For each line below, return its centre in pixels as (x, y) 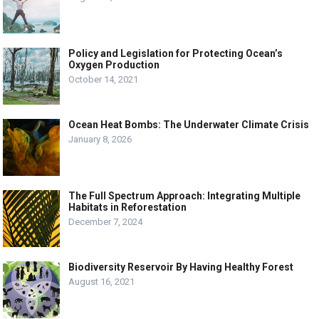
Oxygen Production (114, 65)
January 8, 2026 (100, 139)
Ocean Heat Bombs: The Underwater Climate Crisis (189, 125)
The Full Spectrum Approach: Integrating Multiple (185, 196)
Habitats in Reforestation (128, 207)
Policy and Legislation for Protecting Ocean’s (176, 53)
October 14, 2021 (104, 79)
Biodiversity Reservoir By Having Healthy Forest (181, 267)
